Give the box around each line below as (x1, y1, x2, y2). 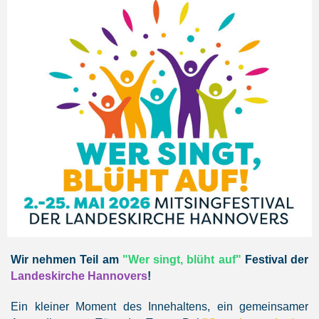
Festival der (241, 253, 309, 266)
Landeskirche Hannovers (11, 270, 147, 283)
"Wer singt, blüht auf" (122, 253, 241, 266)
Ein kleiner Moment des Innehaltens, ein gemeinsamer (11, 300, 308, 313)
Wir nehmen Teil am (11, 253, 122, 266)
